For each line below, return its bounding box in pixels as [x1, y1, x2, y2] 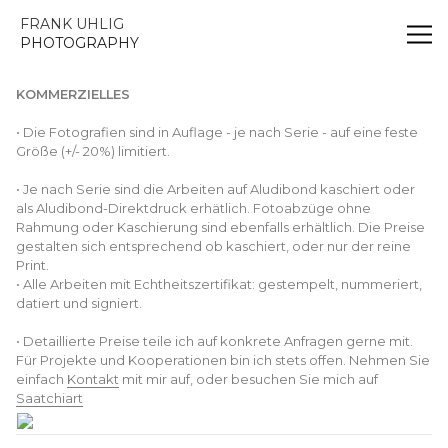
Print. [16, 257, 127, 273]
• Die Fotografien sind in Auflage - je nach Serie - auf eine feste [16, 124, 418, 140]
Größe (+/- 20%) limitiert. [16, 143, 173, 159]
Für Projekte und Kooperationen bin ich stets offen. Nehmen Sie [16, 352, 430, 368]
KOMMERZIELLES [16, 86, 130, 102]
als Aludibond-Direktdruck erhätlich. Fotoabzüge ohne [16, 200, 371, 216]
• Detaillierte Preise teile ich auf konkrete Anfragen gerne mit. [16, 333, 413, 349]
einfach [16, 371, 67, 387]
